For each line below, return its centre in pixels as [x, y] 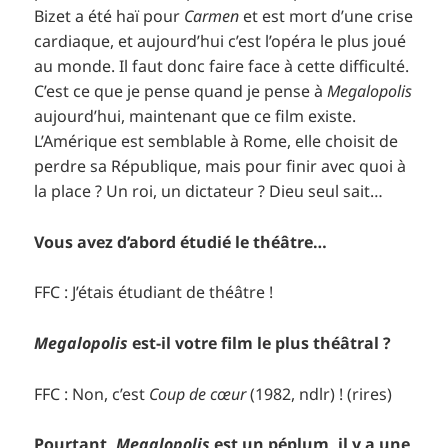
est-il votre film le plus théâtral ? [260, 343]
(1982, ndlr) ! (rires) [319, 393]
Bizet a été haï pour [109, 16]
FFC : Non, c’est [92, 393]
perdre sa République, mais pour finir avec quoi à [220, 166]
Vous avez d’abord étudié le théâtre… [181, 241]
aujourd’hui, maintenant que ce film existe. [195, 116]
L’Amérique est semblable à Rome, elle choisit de [216, 141]
